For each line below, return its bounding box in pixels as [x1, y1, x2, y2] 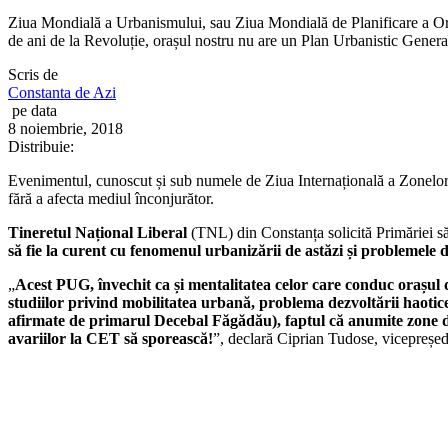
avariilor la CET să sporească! [8, 329, 213, 347]
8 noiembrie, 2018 [8, 119, 123, 137]
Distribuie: [8, 137, 74, 155]
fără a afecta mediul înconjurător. [8, 189, 214, 207]
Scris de [8, 65, 62, 83]
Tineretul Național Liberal [8, 223, 187, 241]
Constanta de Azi [8, 83, 116, 101]
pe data [8, 101, 61, 119]
